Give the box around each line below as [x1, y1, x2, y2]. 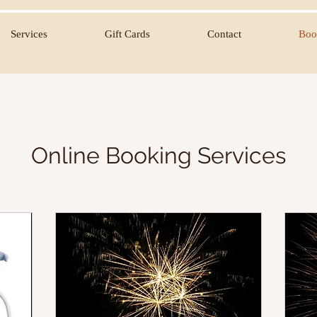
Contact [207, 28, 241, 40]
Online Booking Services [31, 142, 286, 168]
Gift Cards [104, 28, 150, 40]
